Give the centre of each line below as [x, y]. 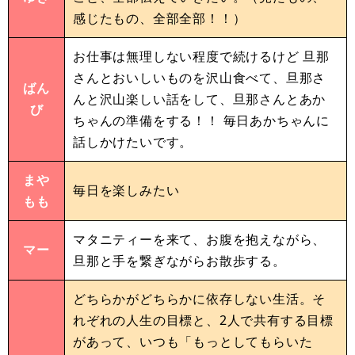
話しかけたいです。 [133, 141]
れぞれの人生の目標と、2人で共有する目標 [203, 320]
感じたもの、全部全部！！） [160, 18]
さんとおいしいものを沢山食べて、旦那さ [200, 77]
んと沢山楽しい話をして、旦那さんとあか [200, 99]
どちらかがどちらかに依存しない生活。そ [200, 298]
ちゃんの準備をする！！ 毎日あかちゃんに [201, 120]
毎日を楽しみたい [126, 190]
